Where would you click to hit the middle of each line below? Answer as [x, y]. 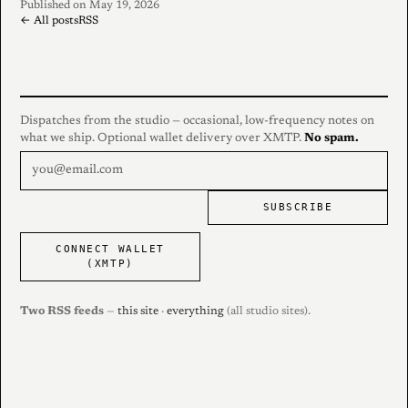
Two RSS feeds [62, 311]
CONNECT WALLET [110, 250]
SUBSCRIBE [298, 208]
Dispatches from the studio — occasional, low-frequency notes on [197, 121]
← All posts [49, 21]
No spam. [331, 138]
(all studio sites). [267, 311]
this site [138, 311]
